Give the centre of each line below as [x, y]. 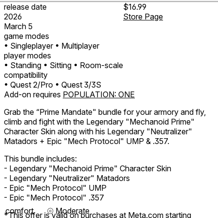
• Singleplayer [28, 45]
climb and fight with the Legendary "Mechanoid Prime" [99, 121]
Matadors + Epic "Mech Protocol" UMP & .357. [87, 141]
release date [25, 7]
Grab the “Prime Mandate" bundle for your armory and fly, [105, 112]
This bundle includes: [40, 158]
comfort [19, 210]
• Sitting [57, 65]
